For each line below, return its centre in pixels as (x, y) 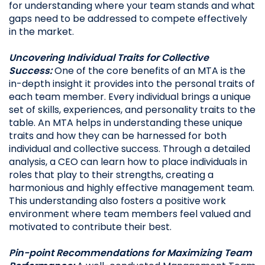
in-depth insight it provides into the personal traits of (132, 84)
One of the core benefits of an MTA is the (149, 71)
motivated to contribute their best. (90, 227)
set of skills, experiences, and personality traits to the (132, 110)
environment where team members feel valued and (130, 214)
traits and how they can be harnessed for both (118, 136)
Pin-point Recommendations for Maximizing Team (130, 253)
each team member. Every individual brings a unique (130, 97)
